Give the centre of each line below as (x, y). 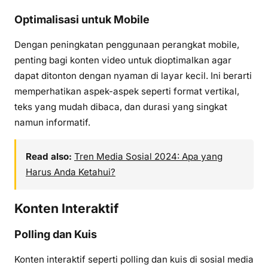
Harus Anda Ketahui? (71, 172)
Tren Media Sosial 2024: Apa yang (148, 157)
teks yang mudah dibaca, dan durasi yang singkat (121, 107)
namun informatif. (52, 123)
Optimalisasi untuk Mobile (82, 20)
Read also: (49, 157)
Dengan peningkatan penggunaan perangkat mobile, (127, 45)
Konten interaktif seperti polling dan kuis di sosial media (134, 259)
